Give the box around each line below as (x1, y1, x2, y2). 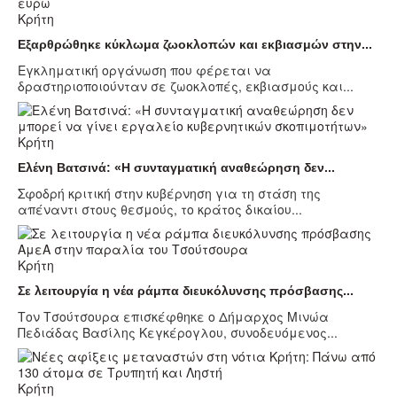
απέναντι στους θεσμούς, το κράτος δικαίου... (18, 200, 302, 219)
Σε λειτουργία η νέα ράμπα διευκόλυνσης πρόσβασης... (18, 284, 354, 299)
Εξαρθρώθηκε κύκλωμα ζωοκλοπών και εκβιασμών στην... (18, 37, 372, 52)
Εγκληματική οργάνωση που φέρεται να (18, 61, 271, 80)
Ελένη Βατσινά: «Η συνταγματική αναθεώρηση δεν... (18, 160, 335, 175)
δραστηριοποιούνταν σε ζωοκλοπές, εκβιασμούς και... (18, 77, 354, 96)
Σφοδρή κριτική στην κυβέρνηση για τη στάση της (18, 184, 321, 203)
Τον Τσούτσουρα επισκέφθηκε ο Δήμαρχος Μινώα (18, 307, 329, 326)
